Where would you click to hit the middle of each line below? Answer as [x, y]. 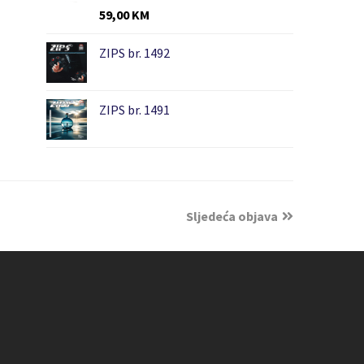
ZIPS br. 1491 [134, 109]
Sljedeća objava [232, 216]
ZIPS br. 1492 [134, 52]
